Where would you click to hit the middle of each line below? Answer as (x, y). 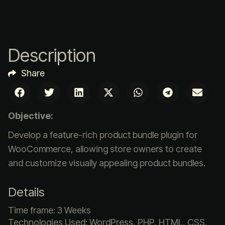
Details (26, 192)
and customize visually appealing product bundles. (107, 163)
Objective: (31, 116)
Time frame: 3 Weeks (49, 210)
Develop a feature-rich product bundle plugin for (103, 135)
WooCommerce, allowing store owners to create (105, 149)
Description (52, 55)
